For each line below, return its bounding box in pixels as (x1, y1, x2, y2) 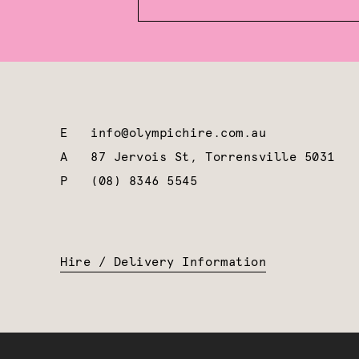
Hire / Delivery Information (60, 256, 267, 268)
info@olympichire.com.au (91, 127, 267, 139)
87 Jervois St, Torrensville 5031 (91, 151, 335, 163)
